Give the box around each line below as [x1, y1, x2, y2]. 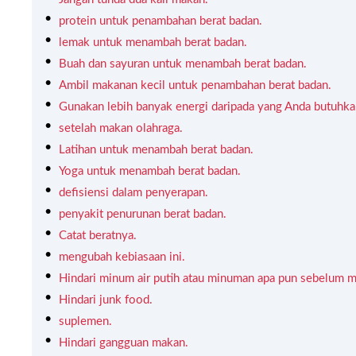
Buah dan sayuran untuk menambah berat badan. [59, 57, 307, 70]
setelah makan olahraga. [59, 122, 183, 134]
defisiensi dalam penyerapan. [59, 186, 208, 199]
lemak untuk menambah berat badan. [59, 36, 247, 48]
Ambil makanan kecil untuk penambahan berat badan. [59, 79, 331, 91]
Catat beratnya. [59, 229, 137, 242]
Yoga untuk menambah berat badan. [59, 164, 241, 177]
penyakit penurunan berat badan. [59, 207, 226, 220]
